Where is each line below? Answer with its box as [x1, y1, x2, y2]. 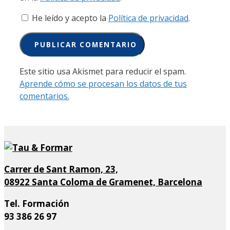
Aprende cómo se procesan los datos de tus [20, 78, 187, 89]
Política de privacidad [108, 12, 188, 24]
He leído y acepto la [30, 12, 108, 24]
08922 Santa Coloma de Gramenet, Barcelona [4, 176, 202, 188]
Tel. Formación [4, 197, 69, 209]
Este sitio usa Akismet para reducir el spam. [20, 65, 186, 77]
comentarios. [20, 90, 69, 102]
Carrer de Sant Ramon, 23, [4, 163, 118, 175]
